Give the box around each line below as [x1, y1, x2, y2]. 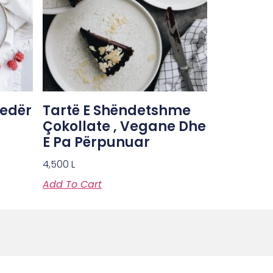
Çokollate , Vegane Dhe [43, 116, 207, 136]
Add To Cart [43, 177, 102, 191]
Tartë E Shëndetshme [43, 101, 191, 120]
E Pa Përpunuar [43, 132, 151, 152]
